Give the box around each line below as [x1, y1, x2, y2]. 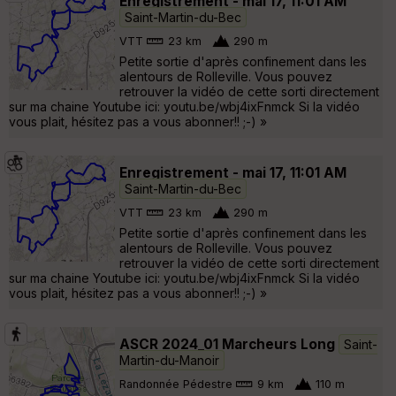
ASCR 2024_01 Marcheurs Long [119, 335, 335, 353]
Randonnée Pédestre [119, 377, 232, 392]
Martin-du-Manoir [119, 352, 219, 368]
